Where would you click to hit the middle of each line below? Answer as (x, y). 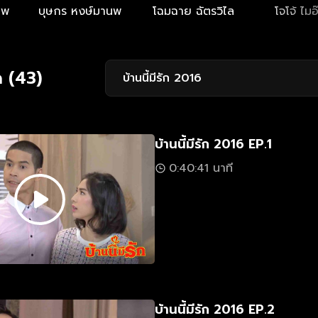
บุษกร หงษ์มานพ (79, 12)
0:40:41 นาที (201, 169)
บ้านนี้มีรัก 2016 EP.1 (213, 144)
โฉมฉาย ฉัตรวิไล (193, 12)
